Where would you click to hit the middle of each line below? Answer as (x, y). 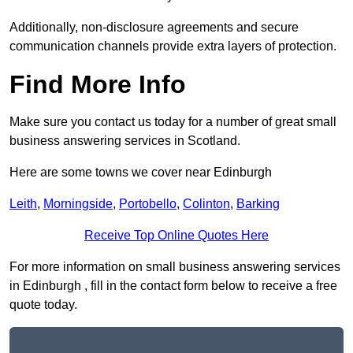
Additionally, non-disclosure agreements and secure (154, 28)
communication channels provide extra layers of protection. (173, 46)
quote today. (43, 305)
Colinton (206, 204)
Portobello (148, 204)
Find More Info (98, 85)
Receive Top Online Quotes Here (176, 236)
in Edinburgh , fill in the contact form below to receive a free (173, 286)
